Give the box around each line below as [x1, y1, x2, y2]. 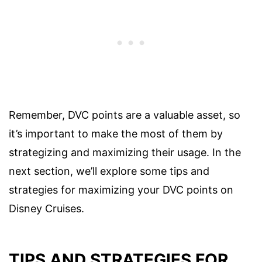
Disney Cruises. [9, 202, 84, 215]
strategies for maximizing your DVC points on [9, 183, 233, 196]
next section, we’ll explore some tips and [9, 164, 209, 177]
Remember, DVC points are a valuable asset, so [9, 108, 240, 121]
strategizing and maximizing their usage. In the [9, 146, 241, 158]
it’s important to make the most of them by [9, 127, 223, 140]
